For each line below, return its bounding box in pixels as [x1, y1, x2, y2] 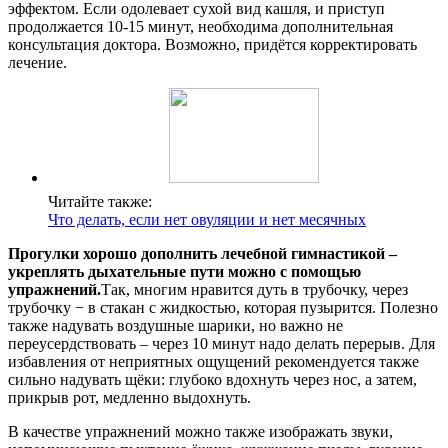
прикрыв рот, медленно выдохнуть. [8, 388, 251, 406]
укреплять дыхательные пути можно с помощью [8, 262, 361, 280]
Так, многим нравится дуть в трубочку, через [101, 280, 408, 298]
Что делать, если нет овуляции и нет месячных [48, 210, 366, 228]
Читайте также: [48, 192, 152, 210]
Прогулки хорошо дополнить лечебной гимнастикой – [8, 244, 397, 262]
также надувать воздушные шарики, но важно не [8, 316, 343, 334]
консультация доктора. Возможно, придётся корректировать [8, 35, 417, 53]
